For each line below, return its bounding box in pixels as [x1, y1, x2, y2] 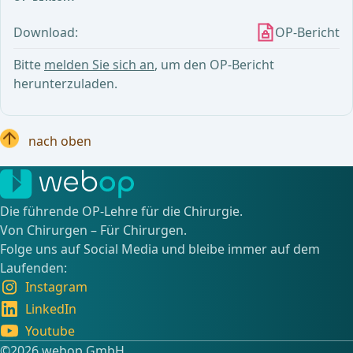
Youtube [25, 322, 75, 340]
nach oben [28, 132, 92, 150]
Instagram [25, 278, 87, 295]
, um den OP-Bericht [154, 55, 274, 73]
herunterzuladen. [13, 74, 117, 92]
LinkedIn [25, 300, 76, 318]
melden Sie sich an [44, 55, 154, 73]
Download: [13, 23, 78, 41]
